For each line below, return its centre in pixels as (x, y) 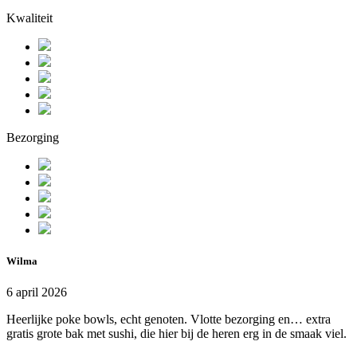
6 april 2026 (37, 292)
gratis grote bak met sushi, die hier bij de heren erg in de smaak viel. (177, 334)
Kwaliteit (29, 18)
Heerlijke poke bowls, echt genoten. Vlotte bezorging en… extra (169, 320)
